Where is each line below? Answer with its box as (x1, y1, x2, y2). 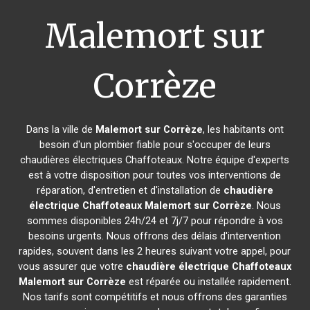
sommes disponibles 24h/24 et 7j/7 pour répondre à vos (26, 215, 283, 227)
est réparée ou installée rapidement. (125, 275, 291, 288)
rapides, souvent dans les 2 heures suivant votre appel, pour (19, 245, 291, 257)
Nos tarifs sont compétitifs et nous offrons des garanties (22, 291, 287, 303)
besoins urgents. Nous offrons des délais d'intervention (28, 230, 282, 242)
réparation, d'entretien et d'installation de (36, 184, 224, 197)
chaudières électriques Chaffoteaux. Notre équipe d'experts (20, 154, 290, 166)
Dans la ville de (26, 123, 95, 136)
